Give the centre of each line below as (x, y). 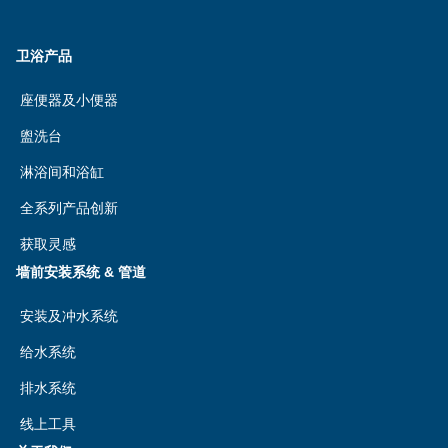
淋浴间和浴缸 (62, 172)
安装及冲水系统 (69, 316)
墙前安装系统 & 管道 (81, 272)
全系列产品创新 (69, 208)
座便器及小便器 (69, 100)
